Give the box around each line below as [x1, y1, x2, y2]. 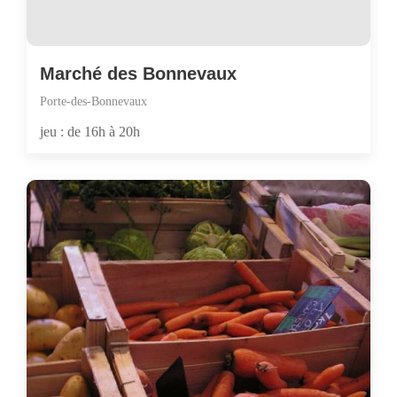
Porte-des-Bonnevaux [40, 95, 147, 108]
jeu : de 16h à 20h [40, 124, 140, 139]
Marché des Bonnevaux [40, 64, 237, 83]
